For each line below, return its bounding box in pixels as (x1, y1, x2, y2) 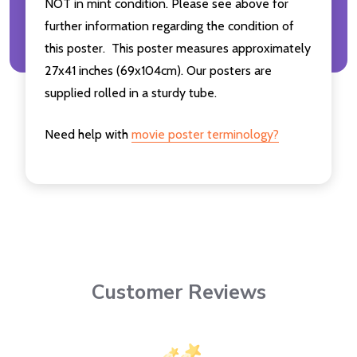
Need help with (45, 126, 131, 142)
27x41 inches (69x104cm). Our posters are (45, 62, 272, 78)
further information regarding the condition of (45, 18, 294, 33)
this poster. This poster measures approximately (45, 40, 311, 56)
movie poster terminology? (131, 126, 279, 142)
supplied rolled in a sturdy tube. (45, 84, 217, 100)
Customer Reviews (91, 279, 266, 307)
